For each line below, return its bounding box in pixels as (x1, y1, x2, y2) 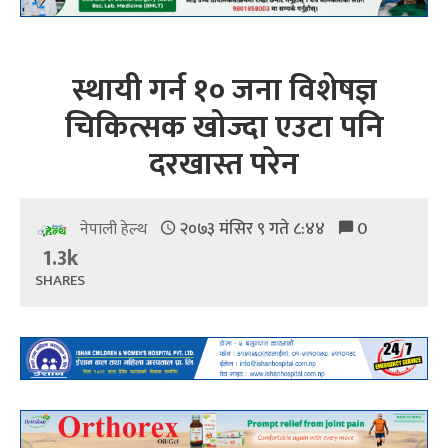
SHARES (35, 268, 85, 294)
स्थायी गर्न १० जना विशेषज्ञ (71, 65, 377, 117)
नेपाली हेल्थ (80, 216, 151, 244)
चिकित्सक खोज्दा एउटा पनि (64, 102, 384, 154)
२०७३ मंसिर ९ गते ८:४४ (175, 215, 329, 244)
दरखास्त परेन (149, 139, 299, 191)
